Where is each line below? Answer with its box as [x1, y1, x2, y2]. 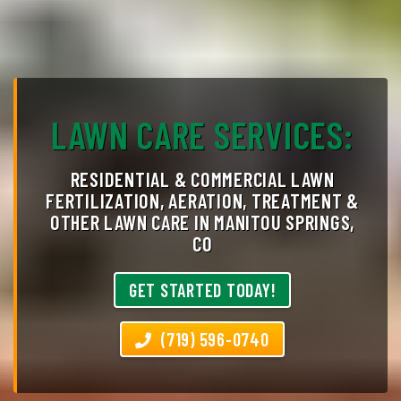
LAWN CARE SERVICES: [51, 112, 354, 157]
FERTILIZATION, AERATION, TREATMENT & [46, 189, 359, 212]
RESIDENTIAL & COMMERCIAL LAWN [70, 167, 335, 191]
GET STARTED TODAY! [128, 279, 277, 301]
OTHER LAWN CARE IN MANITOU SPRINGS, [49, 210, 355, 234]
